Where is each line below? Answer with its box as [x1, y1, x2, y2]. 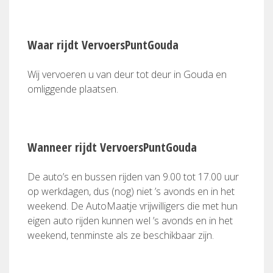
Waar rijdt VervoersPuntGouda [27, 37, 179, 53]
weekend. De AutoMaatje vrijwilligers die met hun [27, 199, 238, 213]
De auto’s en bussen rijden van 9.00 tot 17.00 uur [27, 170, 239, 183]
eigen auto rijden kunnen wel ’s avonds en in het [27, 214, 233, 227]
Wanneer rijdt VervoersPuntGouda [27, 139, 197, 155]
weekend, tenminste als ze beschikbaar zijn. [27, 229, 214, 242]
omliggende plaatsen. [27, 82, 118, 96]
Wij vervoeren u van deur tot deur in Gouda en [27, 68, 227, 81]
